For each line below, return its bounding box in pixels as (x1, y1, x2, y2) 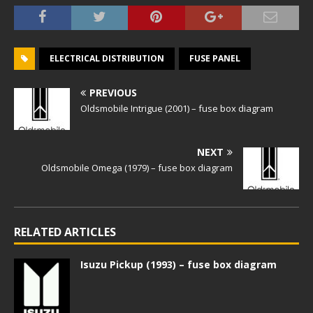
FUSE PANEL (189, 52, 240, 64)
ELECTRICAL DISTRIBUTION (50, 52, 164, 64)
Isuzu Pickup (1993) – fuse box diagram (80, 258, 277, 271)
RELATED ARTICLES (14, 224, 116, 240)
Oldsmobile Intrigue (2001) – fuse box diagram (80, 102, 273, 115)
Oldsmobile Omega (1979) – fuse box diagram (41, 161, 233, 174)
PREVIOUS (89, 86, 137, 99)
